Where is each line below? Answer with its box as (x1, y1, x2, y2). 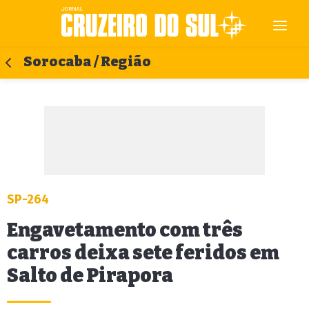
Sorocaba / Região (23, 54, 151, 70)
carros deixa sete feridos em (7, 241, 279, 264)
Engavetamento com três (7, 219, 243, 241)
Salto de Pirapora (7, 264, 173, 287)
